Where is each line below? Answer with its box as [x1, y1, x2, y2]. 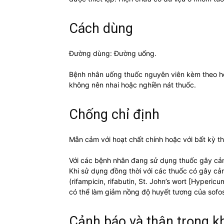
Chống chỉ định [69, 106, 159, 123]
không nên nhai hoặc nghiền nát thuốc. [69, 80, 196, 89]
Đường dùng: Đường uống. [69, 49, 156, 58]
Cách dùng [69, 20, 133, 37]
